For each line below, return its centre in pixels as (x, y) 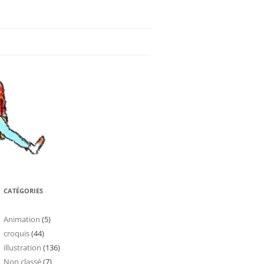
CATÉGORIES (23, 191)
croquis (16, 233)
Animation (22, 219)
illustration (22, 247)
